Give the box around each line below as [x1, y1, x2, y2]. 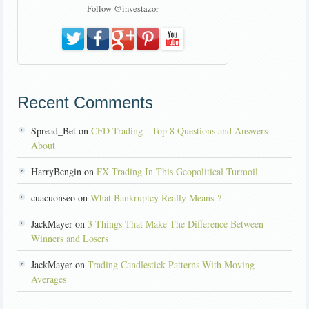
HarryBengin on [31, 165, 97, 179]
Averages [31, 272, 66, 286]
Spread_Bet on [31, 124, 91, 138]
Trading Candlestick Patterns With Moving [88, 258, 255, 272]
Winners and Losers [31, 232, 108, 246]
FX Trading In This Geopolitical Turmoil [97, 165, 258, 179]
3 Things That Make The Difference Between [88, 217, 263, 231]
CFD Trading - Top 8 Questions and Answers [91, 124, 268, 138]
